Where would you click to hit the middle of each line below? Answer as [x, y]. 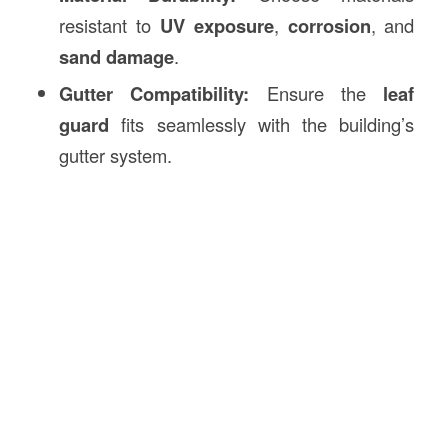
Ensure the [316, 93]
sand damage [116, 57]
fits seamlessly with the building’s [261, 124]
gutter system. [115, 155]
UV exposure [216, 26]
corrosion [329, 26]
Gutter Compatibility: [154, 94]
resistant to [109, 25]
